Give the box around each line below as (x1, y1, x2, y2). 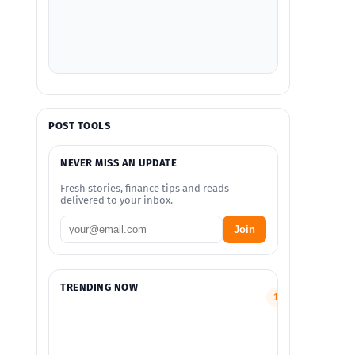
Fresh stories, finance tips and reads (60, 182, 229, 194)
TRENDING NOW (60, 281, 139, 293)
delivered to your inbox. (60, 194, 173, 206)
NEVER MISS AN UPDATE (60, 157, 177, 169)
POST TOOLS (48, 120, 111, 132)
